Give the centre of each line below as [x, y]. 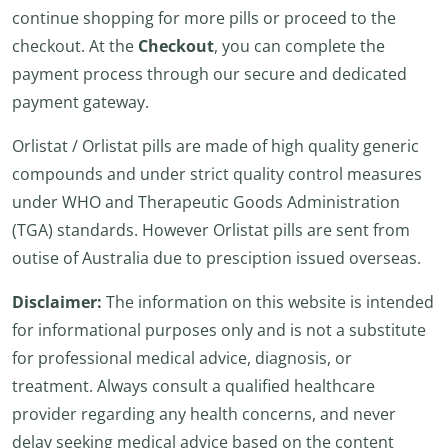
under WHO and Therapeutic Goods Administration [206, 202]
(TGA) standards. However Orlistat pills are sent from [211, 230]
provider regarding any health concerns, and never [204, 414]
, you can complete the [299, 46]
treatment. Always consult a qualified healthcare [193, 386]
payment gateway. [80, 102]
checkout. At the [75, 46]
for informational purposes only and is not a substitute [219, 330]
